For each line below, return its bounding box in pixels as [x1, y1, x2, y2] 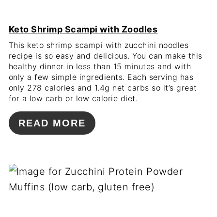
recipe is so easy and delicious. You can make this [8, 50, 202, 61]
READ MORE [18, 117, 86, 128]
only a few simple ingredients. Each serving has [8, 72, 194, 82]
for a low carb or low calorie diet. [8, 93, 138, 103]
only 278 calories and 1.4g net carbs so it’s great [8, 82, 197, 93]
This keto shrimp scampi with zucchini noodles [8, 40, 189, 50]
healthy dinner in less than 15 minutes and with [8, 61, 191, 71]
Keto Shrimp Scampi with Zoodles [8, 24, 158, 34]
